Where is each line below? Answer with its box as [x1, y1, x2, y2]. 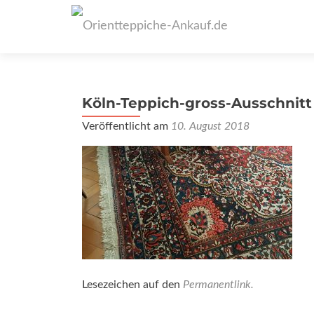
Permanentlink [183, 279, 251, 290]
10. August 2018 [171, 121, 250, 132]
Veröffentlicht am [82, 121, 171, 132]
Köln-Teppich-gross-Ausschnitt [82, 95, 312, 111]
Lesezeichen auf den [82, 279, 183, 290]
